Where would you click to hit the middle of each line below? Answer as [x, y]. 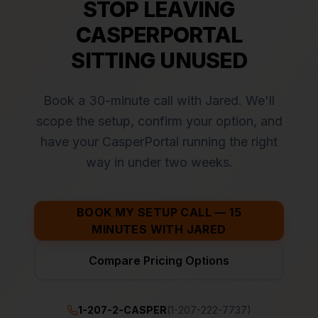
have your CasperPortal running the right [159, 142]
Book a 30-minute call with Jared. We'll [159, 100]
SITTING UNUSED [159, 60]
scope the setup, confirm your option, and [159, 121]
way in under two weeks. [159, 162]
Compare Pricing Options [159, 261]
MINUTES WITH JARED [159, 229]
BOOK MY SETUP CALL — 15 [159, 212]
